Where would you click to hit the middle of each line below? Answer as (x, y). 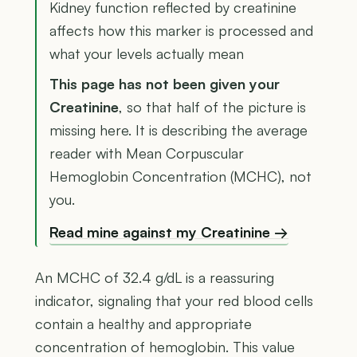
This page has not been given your (165, 83)
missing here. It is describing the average (178, 129)
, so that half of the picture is (212, 106)
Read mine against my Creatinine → (169, 231)
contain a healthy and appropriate (143, 324)
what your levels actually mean (147, 53)
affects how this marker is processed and (181, 30)
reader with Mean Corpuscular (147, 153)
